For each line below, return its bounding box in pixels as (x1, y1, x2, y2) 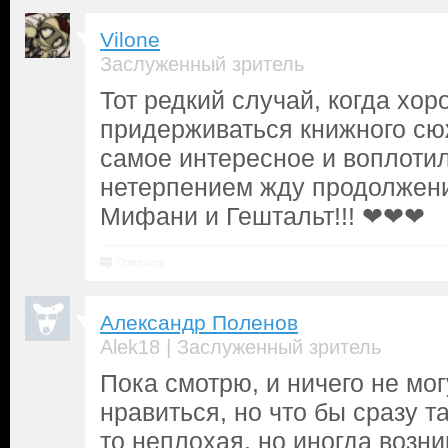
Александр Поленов (100, 311, 298, 335)
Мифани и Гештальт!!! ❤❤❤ (100, 202, 425, 230)
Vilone (100, 28, 160, 52)
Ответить (117, 256, 165, 268)
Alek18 (100, 336, 160, 358)
